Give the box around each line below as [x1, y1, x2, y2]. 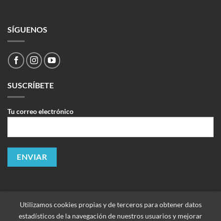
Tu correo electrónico [7, 107, 74, 116]
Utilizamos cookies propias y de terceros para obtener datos [19, 200, 202, 209]
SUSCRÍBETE [7, 80, 54, 90]
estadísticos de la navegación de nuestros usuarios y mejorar [19, 212, 202, 220]
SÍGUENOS [7, 25, 47, 35]
